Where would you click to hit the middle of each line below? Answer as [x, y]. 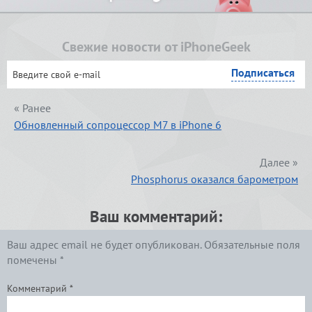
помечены [33, 259]
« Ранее [32, 108]
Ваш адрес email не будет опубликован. [104, 244]
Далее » [279, 162]
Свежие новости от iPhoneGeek [156, 46]
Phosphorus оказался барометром [214, 179]
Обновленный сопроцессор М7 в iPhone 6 [118, 124]
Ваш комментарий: [156, 216]
